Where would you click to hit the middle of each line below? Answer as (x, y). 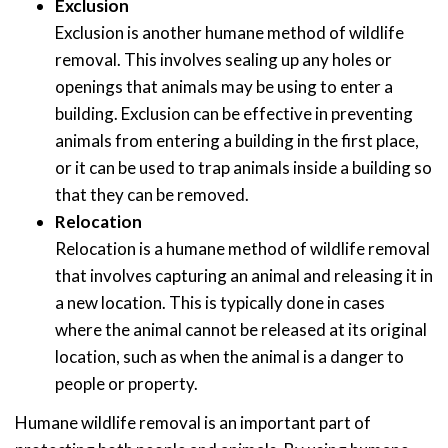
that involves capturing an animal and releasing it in (244, 276)
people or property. (126, 384)
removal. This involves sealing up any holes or (223, 60)
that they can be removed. (152, 195)
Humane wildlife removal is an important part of (193, 422)
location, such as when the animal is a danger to (229, 357)
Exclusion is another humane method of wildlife (229, 33)
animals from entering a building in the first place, (237, 141)
